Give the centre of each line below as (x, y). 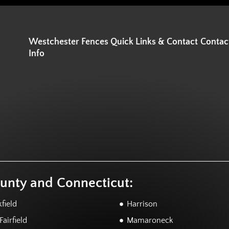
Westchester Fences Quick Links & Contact (113, 42)
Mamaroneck (150, 221)
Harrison (142, 204)
